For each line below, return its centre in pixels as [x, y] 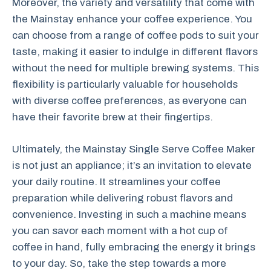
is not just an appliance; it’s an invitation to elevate [132, 165]
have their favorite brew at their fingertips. [113, 117]
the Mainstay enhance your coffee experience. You [132, 19]
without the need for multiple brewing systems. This [135, 68]
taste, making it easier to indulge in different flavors [135, 52]
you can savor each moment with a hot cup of [120, 230]
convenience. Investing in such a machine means [129, 214]
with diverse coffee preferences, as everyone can [129, 101]
